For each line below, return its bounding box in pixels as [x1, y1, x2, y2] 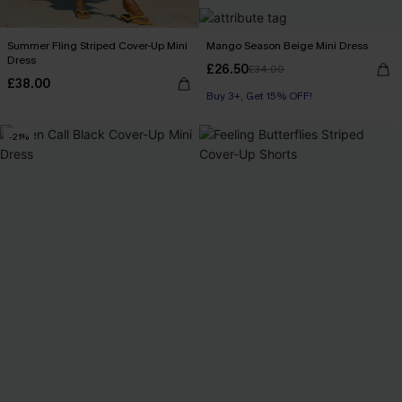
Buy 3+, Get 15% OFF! [206, 89, 312, 103]
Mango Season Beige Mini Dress [206, 39, 368, 53]
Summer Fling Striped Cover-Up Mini [7, 39, 188, 53]
